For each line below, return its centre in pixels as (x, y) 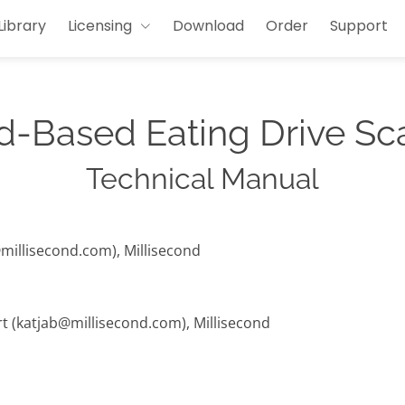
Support (359, 25)
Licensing (100, 25)
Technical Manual (202, 179)
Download (208, 25)
